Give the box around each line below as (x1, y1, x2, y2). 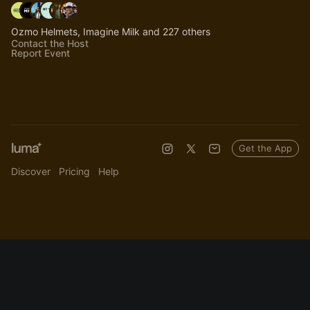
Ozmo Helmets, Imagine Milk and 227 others (11, 26, 210, 38)
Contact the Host (11, 37, 89, 50)
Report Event (11, 47, 70, 60)
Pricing (59, 165, 90, 178)
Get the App (239, 143, 292, 154)
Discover (11, 165, 51, 178)
